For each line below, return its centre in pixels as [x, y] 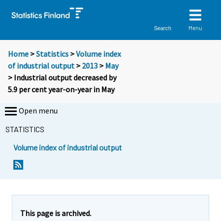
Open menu [38, 111]
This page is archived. [56, 213]
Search [163, 28]
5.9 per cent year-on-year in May [61, 90]
